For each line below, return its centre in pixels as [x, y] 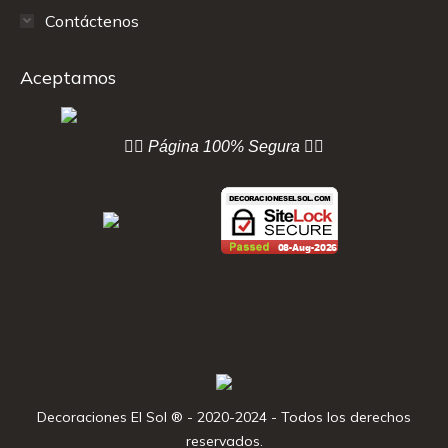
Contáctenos [92, 20]
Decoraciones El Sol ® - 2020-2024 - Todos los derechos [224, 416]
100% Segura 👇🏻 [261, 146]
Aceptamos [68, 77]
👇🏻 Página [161, 146]
